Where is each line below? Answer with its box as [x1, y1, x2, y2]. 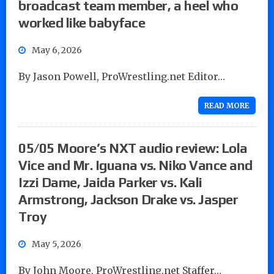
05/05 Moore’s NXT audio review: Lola [18, 139, 248, 156]
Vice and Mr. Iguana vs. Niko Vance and [18, 157, 253, 173]
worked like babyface [18, 14, 146, 31]
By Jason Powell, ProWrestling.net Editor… [18, 70, 225, 83]
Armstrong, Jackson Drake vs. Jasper [18, 191, 239, 207]
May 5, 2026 [32, 238, 81, 250]
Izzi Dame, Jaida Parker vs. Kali [18, 174, 202, 190]
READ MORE [204, 100, 250, 110]
